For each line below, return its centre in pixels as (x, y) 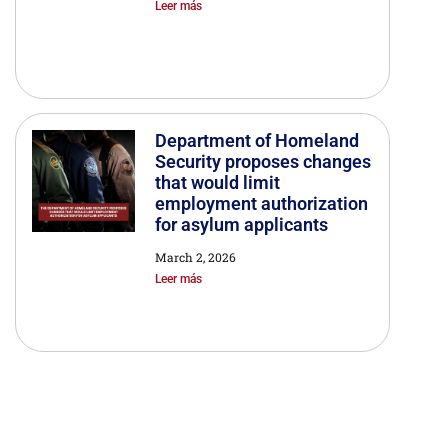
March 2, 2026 (195, 257)
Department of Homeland (256, 141)
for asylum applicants (241, 225)
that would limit (217, 183)
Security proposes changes (262, 162)
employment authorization (261, 204)
